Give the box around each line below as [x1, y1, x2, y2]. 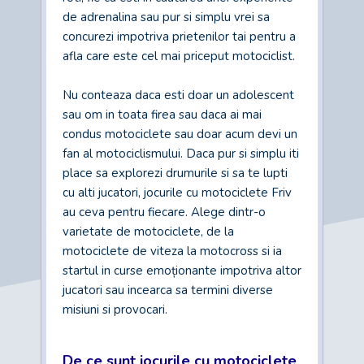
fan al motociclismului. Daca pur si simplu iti [63, 145, 299, 162]
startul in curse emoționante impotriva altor [63, 262, 301, 279]
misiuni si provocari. [63, 301, 167, 318]
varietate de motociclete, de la [63, 223, 234, 240]
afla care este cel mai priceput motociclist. [63, 48, 295, 64]
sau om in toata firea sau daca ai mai [63, 106, 262, 123]
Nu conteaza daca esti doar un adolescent [63, 87, 294, 103]
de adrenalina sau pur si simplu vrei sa [63, 9, 270, 25]
